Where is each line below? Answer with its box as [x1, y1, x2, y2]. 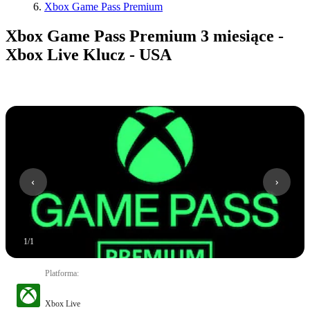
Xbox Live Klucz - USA [6, 45, 172, 64]
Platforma [45, 268, 77, 278]
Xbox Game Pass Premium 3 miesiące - [6, 26, 284, 45]
